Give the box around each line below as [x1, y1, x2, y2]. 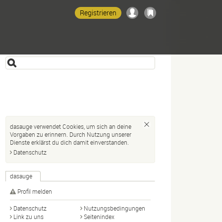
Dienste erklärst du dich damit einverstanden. [10, 138, 129, 146]
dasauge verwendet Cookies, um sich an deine [10, 122, 131, 130]
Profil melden [17, 187, 52, 195]
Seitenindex [84, 213, 114, 221]
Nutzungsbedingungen [84, 204, 145, 212]
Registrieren [80, 8, 116, 17]
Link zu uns [13, 213, 44, 221]
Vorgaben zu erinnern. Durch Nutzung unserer [10, 130, 131, 138]
